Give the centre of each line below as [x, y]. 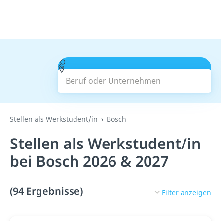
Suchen [134, 75]
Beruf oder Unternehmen [113, 63]
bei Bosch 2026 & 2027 [89, 161]
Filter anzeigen [186, 192]
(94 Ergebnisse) [46, 191]
